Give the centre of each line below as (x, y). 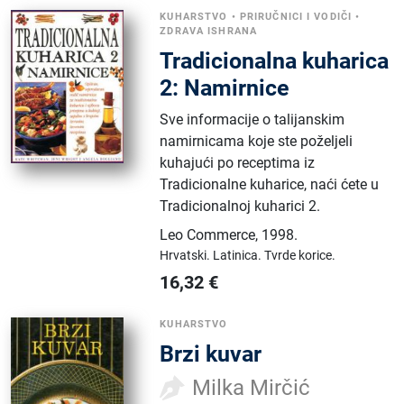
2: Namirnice (225, 87)
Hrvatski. (187, 255)
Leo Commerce (208, 234)
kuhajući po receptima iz (238, 162)
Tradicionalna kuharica (275, 60)
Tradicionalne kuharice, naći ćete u (270, 184)
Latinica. (239, 255)
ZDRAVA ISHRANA (209, 31)
